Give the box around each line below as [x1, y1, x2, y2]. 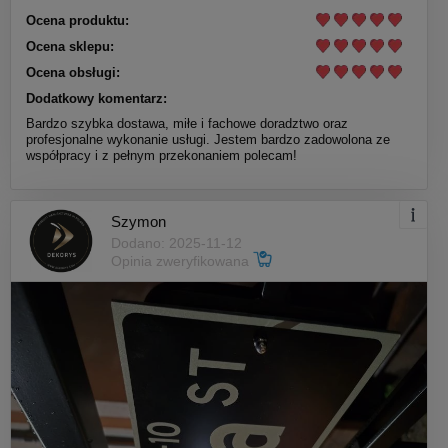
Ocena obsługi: [26, 64, 120, 80]
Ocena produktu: [26, 12, 129, 28]
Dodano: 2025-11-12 [111, 235, 242, 252]
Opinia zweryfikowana [111, 253, 253, 270]
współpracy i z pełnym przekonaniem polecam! [26, 147, 297, 163]
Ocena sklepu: [26, 38, 114, 54]
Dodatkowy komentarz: [26, 90, 167, 106]
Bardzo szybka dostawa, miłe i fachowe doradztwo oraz [26, 115, 348, 131]
